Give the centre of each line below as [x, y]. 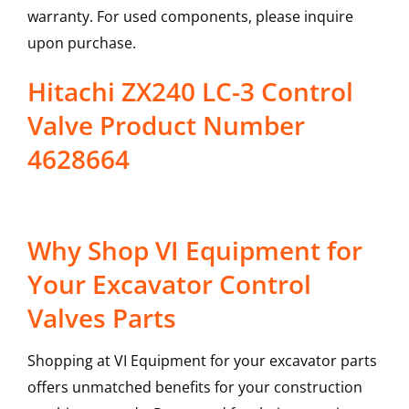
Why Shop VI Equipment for [194, 251]
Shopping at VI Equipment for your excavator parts [202, 361]
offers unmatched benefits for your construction [194, 388]
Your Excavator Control [169, 284]
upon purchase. [81, 43]
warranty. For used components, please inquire [190, 17]
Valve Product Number [166, 126]
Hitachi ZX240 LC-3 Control [190, 92]
